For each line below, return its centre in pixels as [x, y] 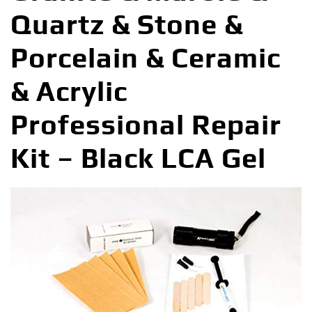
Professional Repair [146, 125]
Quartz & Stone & [127, 25]
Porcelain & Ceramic [146, 58]
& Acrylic [69, 92]
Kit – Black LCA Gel [138, 158]
